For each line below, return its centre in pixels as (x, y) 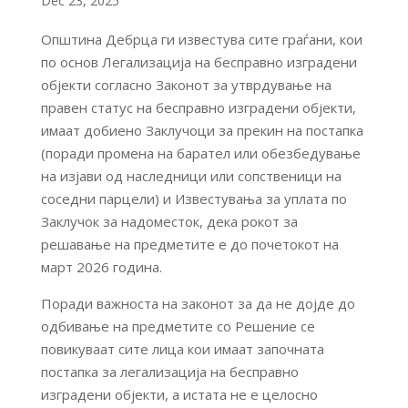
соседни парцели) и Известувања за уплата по (194, 198)
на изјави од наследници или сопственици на (191, 175)
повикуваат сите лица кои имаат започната (182, 348)
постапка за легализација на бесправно (169, 371)
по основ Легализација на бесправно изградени (199, 61)
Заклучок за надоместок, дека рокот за (169, 221)
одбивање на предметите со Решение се (178, 326)
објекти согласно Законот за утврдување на (186, 84)
